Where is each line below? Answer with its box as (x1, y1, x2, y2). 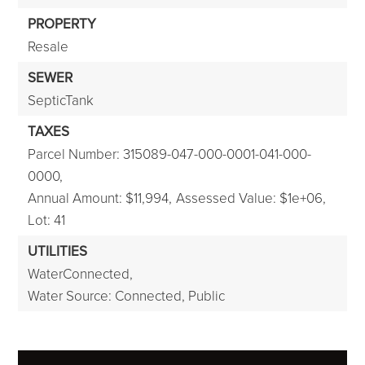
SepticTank (28, 90, 95, 109)
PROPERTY (28, 14, 97, 33)
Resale (28, 37, 69, 55)
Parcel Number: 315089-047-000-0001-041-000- (28, 144, 312, 163)
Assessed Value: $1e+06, (176, 188, 327, 207)
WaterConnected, (28, 264, 134, 283)
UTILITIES (28, 241, 88, 261)
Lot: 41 (28, 210, 66, 229)
